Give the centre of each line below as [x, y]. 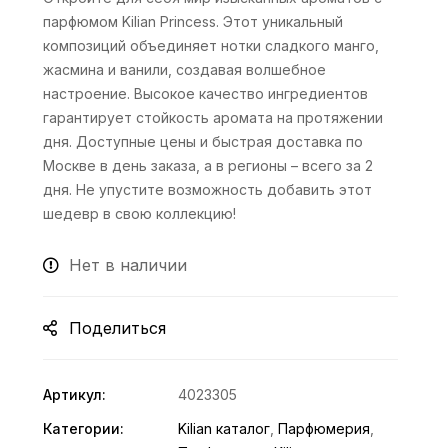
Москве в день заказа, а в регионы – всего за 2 [208, 165]
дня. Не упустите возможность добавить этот [208, 189]
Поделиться [118, 328]
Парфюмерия [324, 428]
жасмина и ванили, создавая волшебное [185, 69]
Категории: [84, 428]
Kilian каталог [224, 428]
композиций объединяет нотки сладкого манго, [211, 45]
